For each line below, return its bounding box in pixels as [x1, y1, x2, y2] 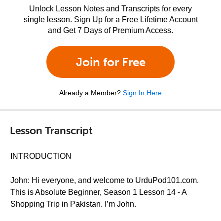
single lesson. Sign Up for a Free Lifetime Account [23, 15, 198, 24]
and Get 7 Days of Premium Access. [48, 26, 173, 35]
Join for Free [75, 55, 146, 69]
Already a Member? [59, 89, 121, 97]
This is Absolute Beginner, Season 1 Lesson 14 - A [10, 188, 186, 196]
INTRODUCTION [10, 152, 72, 160]
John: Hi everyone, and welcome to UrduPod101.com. [10, 176, 199, 184]
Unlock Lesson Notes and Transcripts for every [29, 4, 192, 13]
